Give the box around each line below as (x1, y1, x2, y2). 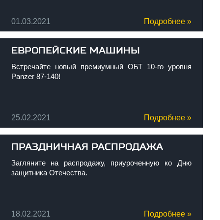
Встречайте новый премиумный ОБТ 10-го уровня (11, 62, 192, 71)
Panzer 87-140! (11, 72, 60, 81)
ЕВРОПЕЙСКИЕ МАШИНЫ (11, 45, 140, 56)
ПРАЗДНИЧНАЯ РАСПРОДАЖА (11, 141, 163, 152)
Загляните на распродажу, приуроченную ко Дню (11, 159, 192, 167)
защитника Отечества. (11, 168, 87, 177)
